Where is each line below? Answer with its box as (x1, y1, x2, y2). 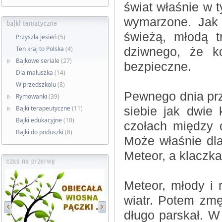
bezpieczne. (124, 60, 191, 73)
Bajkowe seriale (16, 56, 59, 65)
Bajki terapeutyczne (16, 104, 70, 112)
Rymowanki (16, 92, 47, 101)
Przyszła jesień (16, 33, 56, 41)
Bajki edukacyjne (16, 116, 62, 124)
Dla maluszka (16, 68, 53, 77)
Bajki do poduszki (16, 128, 63, 136)
